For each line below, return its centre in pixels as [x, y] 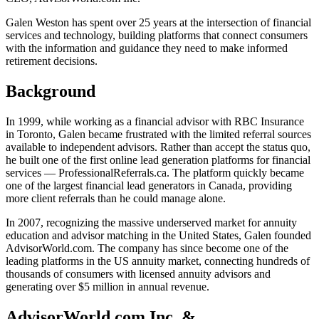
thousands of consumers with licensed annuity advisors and [138, 273]
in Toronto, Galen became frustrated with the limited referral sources [158, 134]
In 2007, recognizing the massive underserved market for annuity [151, 222]
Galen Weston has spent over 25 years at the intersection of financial [158, 22]
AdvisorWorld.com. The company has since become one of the [147, 248]
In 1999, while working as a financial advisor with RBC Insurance [155, 121]
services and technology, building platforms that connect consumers [157, 35]
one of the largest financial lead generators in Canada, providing [149, 185]
